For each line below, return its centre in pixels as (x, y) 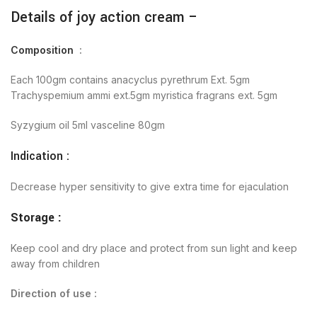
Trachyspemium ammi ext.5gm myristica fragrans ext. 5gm (144, 95)
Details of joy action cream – (104, 17)
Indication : (40, 156)
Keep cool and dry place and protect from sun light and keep (154, 248)
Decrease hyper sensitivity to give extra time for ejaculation (150, 186)
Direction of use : (55, 293)
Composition (42, 50)
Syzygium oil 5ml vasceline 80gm (88, 125)
